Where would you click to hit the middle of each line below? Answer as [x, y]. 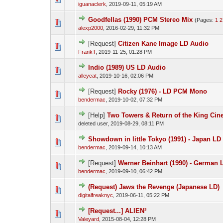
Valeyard [88, 219]
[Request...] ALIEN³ [117, 211]
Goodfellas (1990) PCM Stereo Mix [140, 20]
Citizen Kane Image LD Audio [163, 44]
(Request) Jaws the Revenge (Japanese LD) [154, 187]
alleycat [87, 76]
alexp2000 [90, 28]
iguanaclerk [92, 4]
